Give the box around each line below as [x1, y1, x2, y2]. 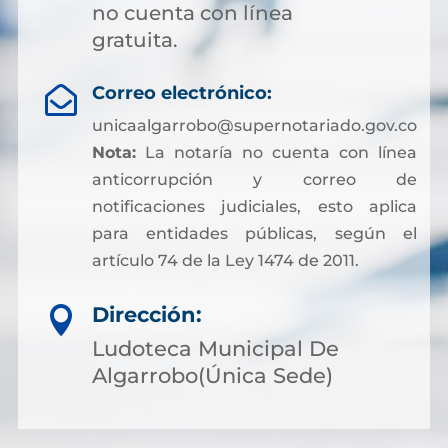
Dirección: [92, 302, 202, 327]
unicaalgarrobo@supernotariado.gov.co [91, 116, 417, 135]
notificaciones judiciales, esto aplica [91, 197, 417, 216]
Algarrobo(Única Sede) [92, 363, 333, 388]
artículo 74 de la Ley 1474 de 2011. [91, 251, 359, 270]
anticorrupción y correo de [91, 170, 417, 189]
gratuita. [92, 28, 178, 52]
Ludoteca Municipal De [92, 336, 339, 361]
